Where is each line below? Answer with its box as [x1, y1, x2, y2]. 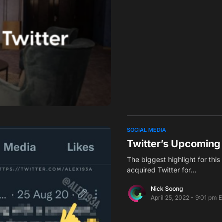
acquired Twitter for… [127, 165, 196, 174]
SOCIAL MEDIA [127, 126, 166, 133]
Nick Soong [151, 184, 183, 192]
